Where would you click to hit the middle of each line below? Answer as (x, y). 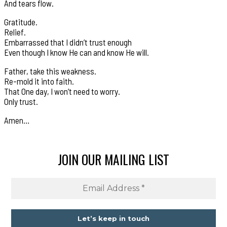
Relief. (15, 32)
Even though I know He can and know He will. (77, 52)
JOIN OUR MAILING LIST (113, 159)
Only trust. (21, 101)
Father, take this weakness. (50, 71)
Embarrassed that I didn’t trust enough (68, 42)
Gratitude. (21, 22)
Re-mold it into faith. (39, 81)
